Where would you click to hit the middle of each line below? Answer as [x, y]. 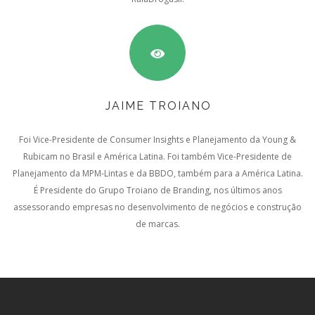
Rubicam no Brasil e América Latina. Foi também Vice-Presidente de [157, 156]
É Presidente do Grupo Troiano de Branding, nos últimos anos [157, 190]
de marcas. [157, 224]
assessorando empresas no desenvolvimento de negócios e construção [157, 207]
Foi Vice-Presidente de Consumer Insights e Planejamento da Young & [157, 140]
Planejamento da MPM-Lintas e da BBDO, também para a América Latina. [157, 173]
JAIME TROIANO [158, 106]
